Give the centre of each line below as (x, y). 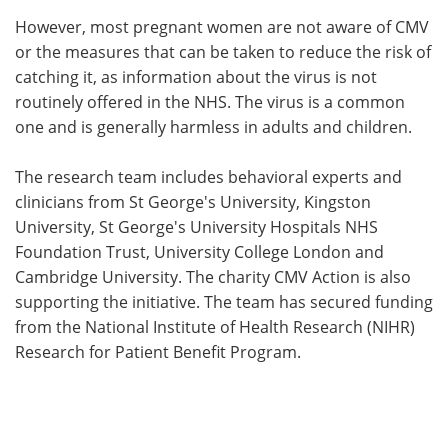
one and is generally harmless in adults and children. (213, 126)
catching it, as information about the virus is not (196, 76)
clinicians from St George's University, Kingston (193, 201)
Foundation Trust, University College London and (199, 251)
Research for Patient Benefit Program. (158, 351)
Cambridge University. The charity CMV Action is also (213, 276)
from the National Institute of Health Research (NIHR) (215, 326)
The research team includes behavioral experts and (208, 176)
